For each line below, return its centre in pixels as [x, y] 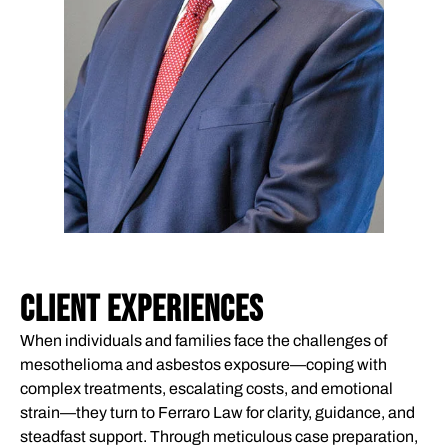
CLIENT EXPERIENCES [141, 311]
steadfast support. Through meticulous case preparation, [219, 437]
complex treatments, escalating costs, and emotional [206, 389]
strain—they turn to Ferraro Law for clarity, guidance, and [217, 413]
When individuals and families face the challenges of [203, 341]
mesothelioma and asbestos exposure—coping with [203, 365]
